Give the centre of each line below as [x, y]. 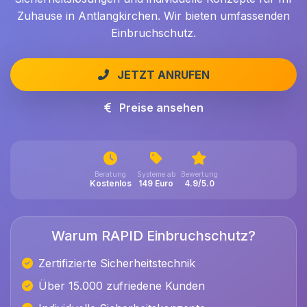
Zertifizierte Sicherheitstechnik [117, 263]
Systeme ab [156, 174]
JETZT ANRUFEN [163, 75]
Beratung [110, 174]
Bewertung [199, 174]
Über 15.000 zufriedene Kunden [122, 286]
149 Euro [156, 183]
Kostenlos [110, 183]
